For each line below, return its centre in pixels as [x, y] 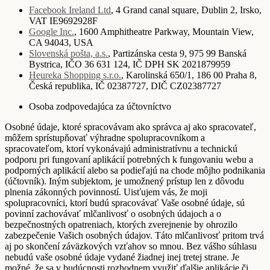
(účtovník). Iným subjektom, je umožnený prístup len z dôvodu [124, 181]
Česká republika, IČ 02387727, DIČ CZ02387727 [125, 86]
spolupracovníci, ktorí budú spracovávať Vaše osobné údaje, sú [125, 202]
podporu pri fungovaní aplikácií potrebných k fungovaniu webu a [129, 159]
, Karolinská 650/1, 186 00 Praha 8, [189, 75]
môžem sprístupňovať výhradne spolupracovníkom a [105, 137]
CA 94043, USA [61, 42]
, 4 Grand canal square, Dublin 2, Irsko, [186, 10]
